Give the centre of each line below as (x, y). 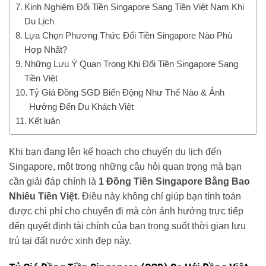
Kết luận (45, 121)
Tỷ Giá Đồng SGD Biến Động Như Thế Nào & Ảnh (127, 92)
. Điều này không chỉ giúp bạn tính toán (159, 196)
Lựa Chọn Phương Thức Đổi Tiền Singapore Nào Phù (129, 35)
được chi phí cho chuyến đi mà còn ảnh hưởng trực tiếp (126, 211)
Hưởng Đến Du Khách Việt (82, 106)
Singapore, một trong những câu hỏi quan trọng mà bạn (125, 166)
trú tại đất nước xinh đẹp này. (70, 240)
